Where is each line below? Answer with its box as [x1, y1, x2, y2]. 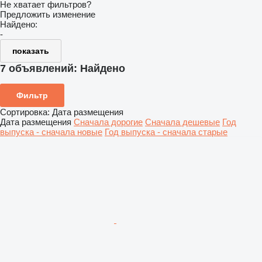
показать [12, 46, 49, 56]
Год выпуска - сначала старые [105, 126, 227, 137]
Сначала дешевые [145, 116, 220, 127]
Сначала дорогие [74, 116, 143, 127]
